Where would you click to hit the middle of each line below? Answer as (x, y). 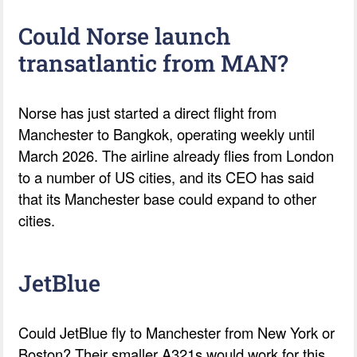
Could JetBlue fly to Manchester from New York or (177, 332)
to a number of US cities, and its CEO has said (167, 177)
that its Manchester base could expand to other (168, 198)
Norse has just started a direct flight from (148, 112)
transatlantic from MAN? (154, 63)
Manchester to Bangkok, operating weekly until (167, 133)
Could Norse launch (125, 35)
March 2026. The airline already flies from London (177, 155)
